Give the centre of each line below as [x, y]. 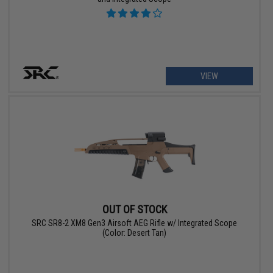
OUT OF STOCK [134, 209]
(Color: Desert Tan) [135, 232]
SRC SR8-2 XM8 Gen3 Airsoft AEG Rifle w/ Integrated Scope [135, 223]
